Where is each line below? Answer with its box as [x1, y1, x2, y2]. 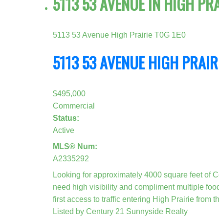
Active [52, 126, 74, 134]
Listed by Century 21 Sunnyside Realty [52, 207, 188, 216]
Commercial [52, 101, 95, 110]
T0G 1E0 [154, 30, 186, 39]
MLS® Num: [52, 142, 97, 151]
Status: [52, 113, 79, 122]
